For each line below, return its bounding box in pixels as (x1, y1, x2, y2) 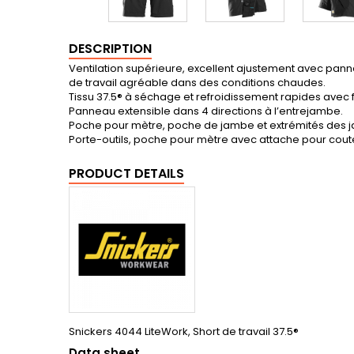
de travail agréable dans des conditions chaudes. (69, 75, 326, 90)
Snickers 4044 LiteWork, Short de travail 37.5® (69, 324, 299, 339)
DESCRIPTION (69, 40, 152, 58)
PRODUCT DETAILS (69, 164, 184, 183)
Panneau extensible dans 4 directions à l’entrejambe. (69, 104, 343, 119)
